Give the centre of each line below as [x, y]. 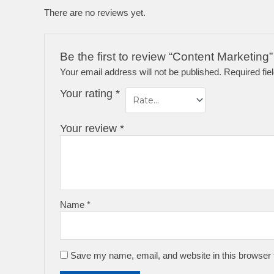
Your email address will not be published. [141, 72]
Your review [90, 129]
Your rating [88, 93]
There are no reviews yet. [95, 12]
